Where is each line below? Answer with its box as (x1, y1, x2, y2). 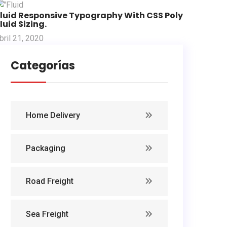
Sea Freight (26, 209, 68, 219)
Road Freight (26, 176, 73, 186)
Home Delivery (26, 110, 80, 121)
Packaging (26, 143, 65, 154)
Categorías (11, 58, 75, 74)
